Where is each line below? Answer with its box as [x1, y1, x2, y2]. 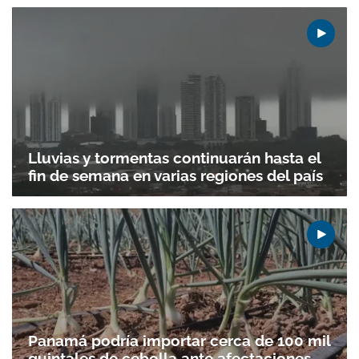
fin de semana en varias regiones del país [28, 166, 323, 184]
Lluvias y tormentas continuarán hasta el [28, 148, 321, 167]
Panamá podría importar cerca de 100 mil [28, 332, 330, 349]
